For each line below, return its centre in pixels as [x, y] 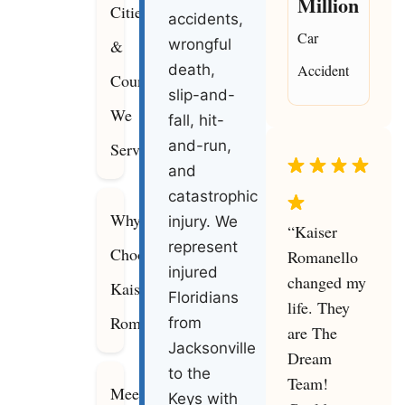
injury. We [203, 222]
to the [190, 374]
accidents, [206, 19]
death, [192, 70]
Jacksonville [212, 348]
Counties [139, 81]
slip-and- [202, 95]
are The [312, 333]
